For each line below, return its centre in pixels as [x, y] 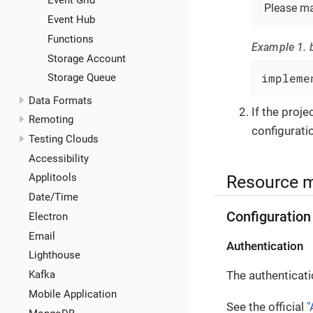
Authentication [265, 246]
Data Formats [60, 100]
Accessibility [58, 158]
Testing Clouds [63, 139]
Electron [48, 216]
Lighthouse [54, 255]
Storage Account [86, 58]
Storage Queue [81, 78]
